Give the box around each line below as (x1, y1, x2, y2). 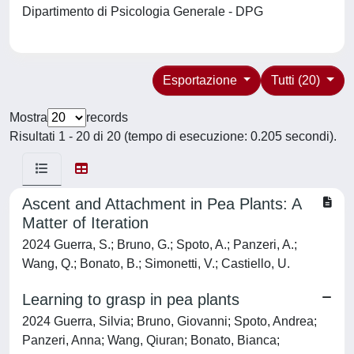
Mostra (9, 111, 47, 124)
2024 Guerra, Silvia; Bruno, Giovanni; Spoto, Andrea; (22, 314, 317, 328)
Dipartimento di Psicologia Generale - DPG (22, 5, 269, 18)
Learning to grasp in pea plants (22, 291, 239, 308)
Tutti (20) (271, 73, 324, 87)
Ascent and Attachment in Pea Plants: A (22, 195, 301, 213)
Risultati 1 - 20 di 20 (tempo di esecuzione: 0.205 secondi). (9, 130, 337, 143)
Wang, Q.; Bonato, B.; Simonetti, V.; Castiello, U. (22, 257, 290, 270)
